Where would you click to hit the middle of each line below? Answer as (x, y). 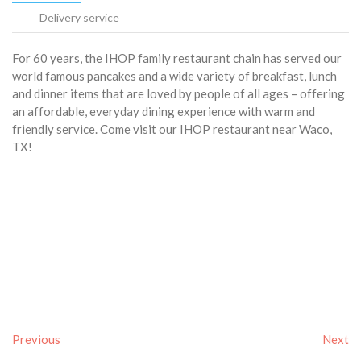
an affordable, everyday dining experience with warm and (164, 111)
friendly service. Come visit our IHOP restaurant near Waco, (172, 129)
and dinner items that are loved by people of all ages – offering (178, 93)
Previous (36, 339)
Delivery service (79, 17)
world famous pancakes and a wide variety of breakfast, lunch (174, 75)
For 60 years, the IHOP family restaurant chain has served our (177, 58)
